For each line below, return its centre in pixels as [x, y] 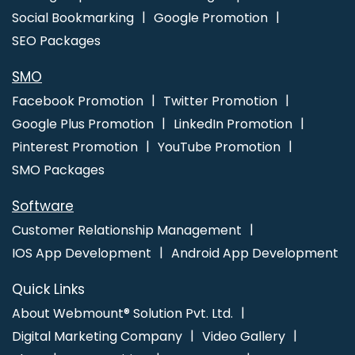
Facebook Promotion [78, 101]
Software [43, 206]
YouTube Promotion [219, 147]
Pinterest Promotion [75, 147]
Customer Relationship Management [127, 230]
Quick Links [48, 289]
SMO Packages [58, 170]
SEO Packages [56, 40]
